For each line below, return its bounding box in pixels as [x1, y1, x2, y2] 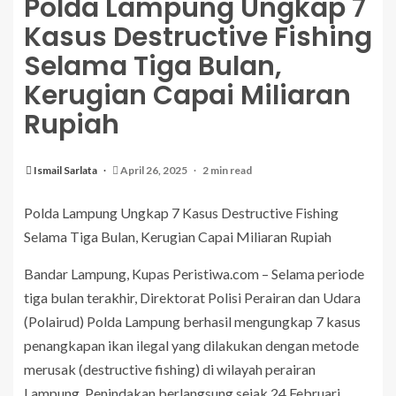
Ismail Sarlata [34, 164, 99, 178]
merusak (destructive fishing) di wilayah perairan [24, 361, 316, 378]
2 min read [202, 164, 252, 178]
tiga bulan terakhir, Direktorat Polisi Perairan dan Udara [24, 289, 361, 307]
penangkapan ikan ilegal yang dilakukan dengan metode [24, 337, 359, 354]
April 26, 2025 [118, 164, 189, 178]
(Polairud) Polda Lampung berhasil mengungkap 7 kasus [24, 313, 361, 331]
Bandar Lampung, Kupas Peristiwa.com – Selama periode [24, 265, 364, 283]
